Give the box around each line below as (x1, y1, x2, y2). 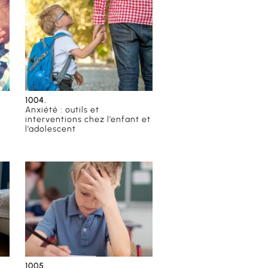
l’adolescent (25, 123, 77, 134)
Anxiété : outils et (25, 104, 100, 115)
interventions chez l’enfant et (25, 114, 151, 124)
